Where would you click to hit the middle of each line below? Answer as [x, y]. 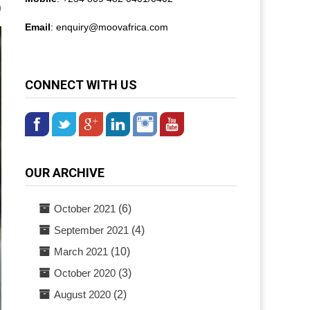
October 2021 [85, 209]
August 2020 [83, 294]
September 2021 [92, 230]
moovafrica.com [134, 27]
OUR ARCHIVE [65, 173]
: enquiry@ [75, 27]
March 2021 [81, 252]
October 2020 [85, 273]
